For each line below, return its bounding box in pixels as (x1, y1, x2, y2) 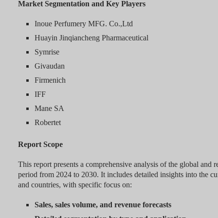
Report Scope (18, 140, 63, 149)
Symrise (34, 48, 59, 56)
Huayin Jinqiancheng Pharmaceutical (34, 34, 148, 42)
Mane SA (34, 104, 64, 113)
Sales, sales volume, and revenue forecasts (34, 200, 171, 209)
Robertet (34, 118, 61, 127)
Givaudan (34, 62, 65, 71)
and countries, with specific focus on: (18, 181, 132, 189)
